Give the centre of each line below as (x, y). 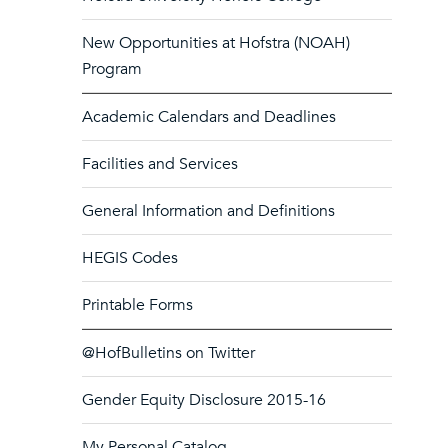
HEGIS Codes (130, 258)
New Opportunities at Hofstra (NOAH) (216, 43)
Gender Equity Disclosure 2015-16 (204, 400)
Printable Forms (137, 305)
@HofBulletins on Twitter (168, 353)
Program (112, 69)
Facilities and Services (160, 164)
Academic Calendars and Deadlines (209, 117)
